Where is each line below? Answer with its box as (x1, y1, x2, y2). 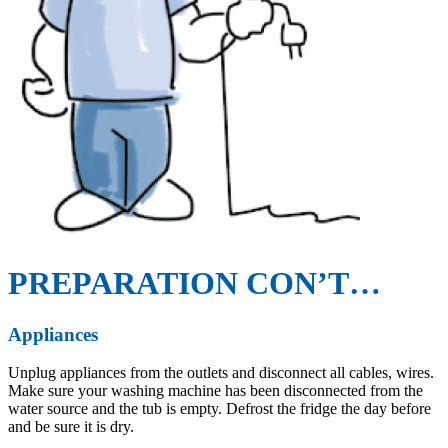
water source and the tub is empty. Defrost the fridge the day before (8, 400, 431, 418)
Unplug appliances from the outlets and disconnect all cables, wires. (8, 364, 434, 382)
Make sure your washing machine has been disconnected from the (8, 382, 423, 400)
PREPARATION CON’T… (8, 265, 381, 302)
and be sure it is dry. (8, 418, 134, 436)
